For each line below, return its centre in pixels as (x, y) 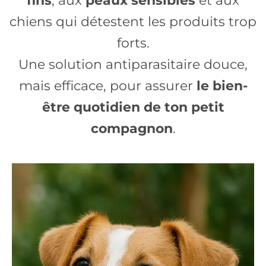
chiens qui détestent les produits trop (133, 22)
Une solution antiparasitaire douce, (133, 64)
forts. (133, 43)
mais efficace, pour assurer (107, 86)
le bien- (222, 86)
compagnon (132, 129)
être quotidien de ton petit (133, 107)
